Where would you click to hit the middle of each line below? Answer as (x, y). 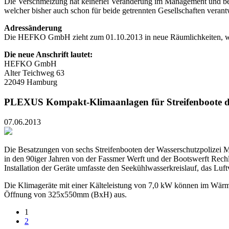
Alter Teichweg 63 (34, 73)
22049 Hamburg (31, 82)
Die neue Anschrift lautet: (48, 55)
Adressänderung (33, 28)
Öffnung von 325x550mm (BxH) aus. (65, 194)
